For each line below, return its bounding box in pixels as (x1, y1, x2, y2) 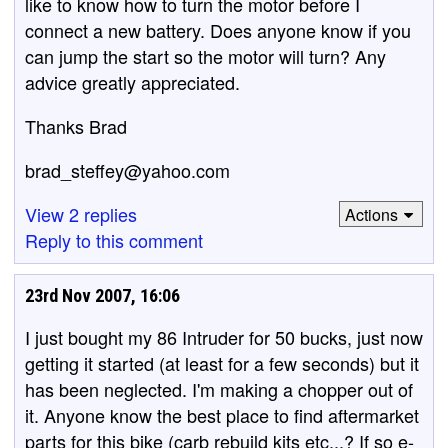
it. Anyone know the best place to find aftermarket (25, 402, 419, 428)
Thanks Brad (25, 113, 127, 139)
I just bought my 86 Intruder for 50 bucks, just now (25, 324, 423, 350)
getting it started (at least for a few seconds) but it (25, 350, 419, 376)
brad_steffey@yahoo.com (25, 157, 230, 183)
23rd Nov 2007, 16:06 (25, 285, 180, 306)
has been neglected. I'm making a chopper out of (25, 376, 413, 402)
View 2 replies (25, 201, 137, 227)
